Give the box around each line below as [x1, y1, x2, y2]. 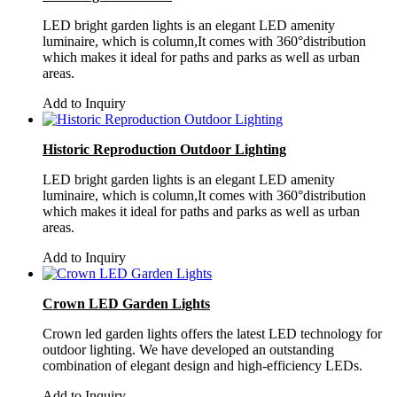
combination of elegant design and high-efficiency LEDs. [43, 357, 362, 373]
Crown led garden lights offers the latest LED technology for [43, 325, 382, 341]
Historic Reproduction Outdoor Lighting [43, 141, 286, 157]
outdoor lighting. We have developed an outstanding [43, 341, 334, 357]
